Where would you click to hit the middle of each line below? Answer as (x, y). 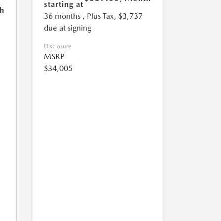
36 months (62, 16)
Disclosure (57, 46)
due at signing (67, 28)
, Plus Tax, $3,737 (112, 16)
